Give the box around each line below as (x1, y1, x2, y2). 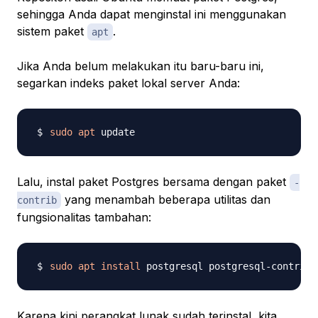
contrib (17, 194, 57, 207)
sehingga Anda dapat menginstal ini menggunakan (17, 7, 286, 22)
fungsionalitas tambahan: (17, 210, 151, 225)
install (101, 261, 141, 273)
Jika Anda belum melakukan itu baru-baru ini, (17, 59, 264, 74)
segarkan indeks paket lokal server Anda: (17, 76, 240, 91)
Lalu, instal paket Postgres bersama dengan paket (17, 175, 290, 190)
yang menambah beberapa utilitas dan (61, 192, 270, 207)
